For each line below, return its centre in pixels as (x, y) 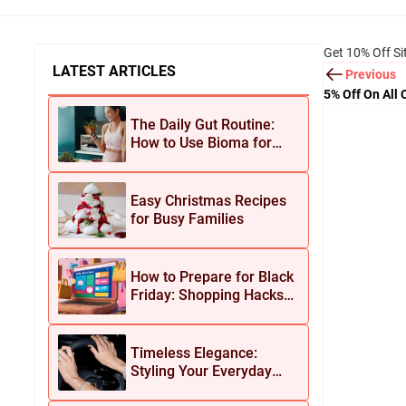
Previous (371, 74)
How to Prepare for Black (212, 277)
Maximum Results (189, 161)
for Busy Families (187, 219)
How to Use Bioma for (201, 143)
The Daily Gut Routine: (203, 125)
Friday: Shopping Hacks (207, 295)
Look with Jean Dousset (208, 389)
